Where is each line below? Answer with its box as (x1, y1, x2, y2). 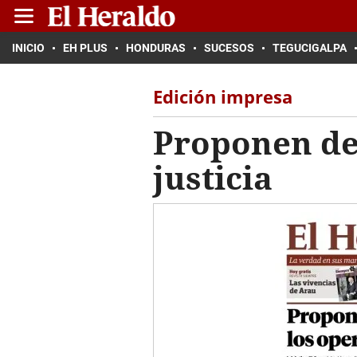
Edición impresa (153, 84, 292, 108)
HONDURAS (126, 41, 186, 54)
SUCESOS (204, 41, 254, 54)
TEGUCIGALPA (273, 41, 347, 54)
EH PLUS (63, 41, 108, 54)
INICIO (12, 41, 45, 54)
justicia (153, 155, 273, 199)
